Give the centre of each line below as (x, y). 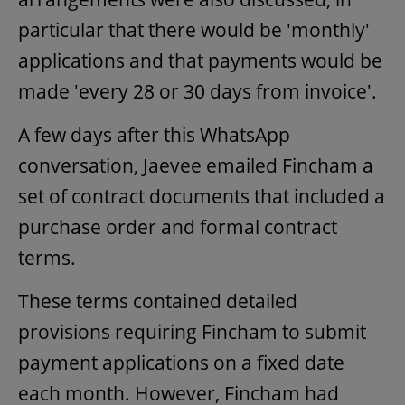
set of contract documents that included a (202, 197)
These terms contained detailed (158, 301)
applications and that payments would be (200, 61)
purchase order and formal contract (178, 227)
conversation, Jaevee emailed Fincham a (196, 166)
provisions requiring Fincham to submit (192, 332)
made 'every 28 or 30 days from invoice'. (198, 92)
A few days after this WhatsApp (154, 135)
